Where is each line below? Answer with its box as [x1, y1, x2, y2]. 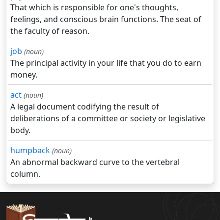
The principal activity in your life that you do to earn [10, 57, 201, 69]
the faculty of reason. [10, 26, 89, 37]
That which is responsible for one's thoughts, [10, 2, 178, 13]
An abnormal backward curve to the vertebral [10, 157, 180, 168]
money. [10, 69, 37, 81]
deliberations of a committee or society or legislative [10, 113, 205, 124]
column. [10, 168, 40, 180]
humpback [10, 145, 50, 156]
